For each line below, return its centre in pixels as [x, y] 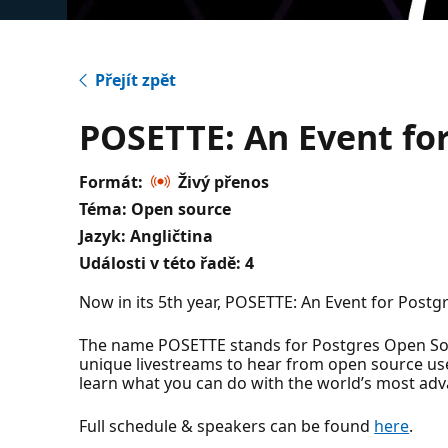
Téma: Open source [155, 209]
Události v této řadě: [160, 263]
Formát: [111, 182]
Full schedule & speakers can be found [227, 426]
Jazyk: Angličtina [146, 236]
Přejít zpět [136, 80]
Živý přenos [224, 182]
